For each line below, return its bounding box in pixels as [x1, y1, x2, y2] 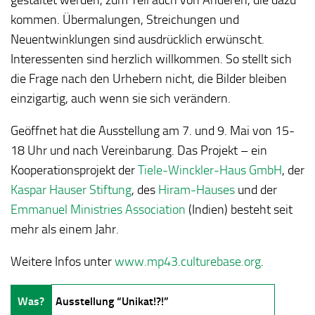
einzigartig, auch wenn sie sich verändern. [11, 90, 231, 106]
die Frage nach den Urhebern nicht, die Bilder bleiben [11, 70, 287, 86]
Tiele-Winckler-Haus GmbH [138, 162, 282, 178]
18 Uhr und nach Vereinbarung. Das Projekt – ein [11, 142, 267, 158]
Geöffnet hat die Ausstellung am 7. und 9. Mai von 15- [11, 122, 295, 139]
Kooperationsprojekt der [11, 162, 138, 178]
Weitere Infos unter [11, 253, 115, 269]
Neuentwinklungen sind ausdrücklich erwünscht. [11, 31, 264, 47]
